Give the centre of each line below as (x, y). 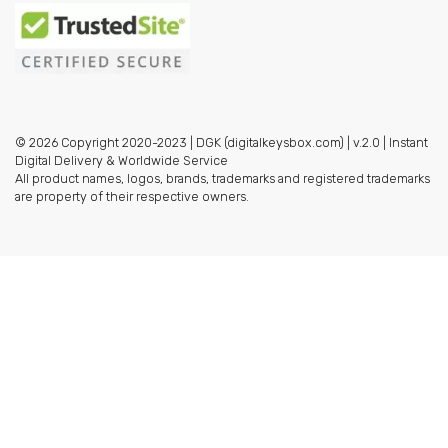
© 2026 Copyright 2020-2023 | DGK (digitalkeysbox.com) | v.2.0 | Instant (221, 143)
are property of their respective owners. (132, 197)
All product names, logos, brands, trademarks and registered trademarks (222, 179)
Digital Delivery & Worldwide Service (121, 161)
